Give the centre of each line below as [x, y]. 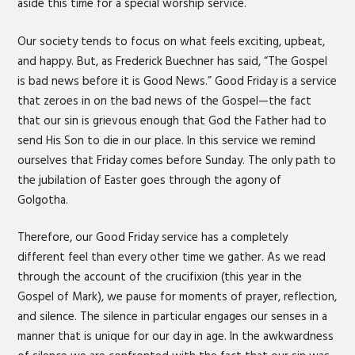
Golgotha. [45, 200]
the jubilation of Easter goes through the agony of [150, 180]
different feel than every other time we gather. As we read [172, 257]
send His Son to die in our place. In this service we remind [167, 140]
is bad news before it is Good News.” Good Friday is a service [177, 81]
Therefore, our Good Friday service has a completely [153, 237]
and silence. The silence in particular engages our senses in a [173, 317]
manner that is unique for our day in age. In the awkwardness [176, 336]
